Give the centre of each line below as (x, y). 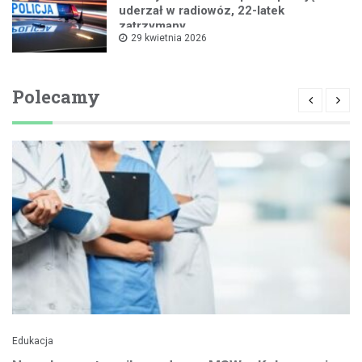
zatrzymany (153, 25)
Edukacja (33, 341)
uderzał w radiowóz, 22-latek (202, 10)
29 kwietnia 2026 (169, 38)
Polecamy (56, 97)
